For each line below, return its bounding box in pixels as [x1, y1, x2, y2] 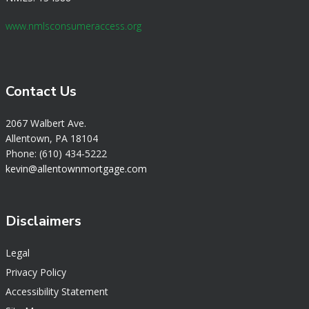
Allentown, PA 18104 [6, 131, 98, 145]
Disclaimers [6, 212, 81, 231]
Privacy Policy [6, 266, 66, 279]
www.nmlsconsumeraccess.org [6, 19, 141, 32]
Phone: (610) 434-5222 [6, 146, 107, 160]
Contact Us [6, 81, 77, 101]
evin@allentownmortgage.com [10, 161, 147, 175]
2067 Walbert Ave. [6, 116, 86, 130]
